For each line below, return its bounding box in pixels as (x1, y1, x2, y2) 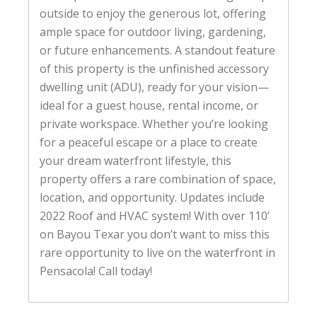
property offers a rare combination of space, (40, 171, 276, 187)
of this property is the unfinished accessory (40, 60, 269, 76)
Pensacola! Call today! (40, 263, 152, 279)
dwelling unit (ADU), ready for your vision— (40, 79, 269, 95)
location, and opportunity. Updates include (40, 189, 265, 205)
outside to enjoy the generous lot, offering (40, 5, 266, 21)
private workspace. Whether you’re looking (40, 115, 268, 132)
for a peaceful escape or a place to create (40, 134, 258, 150)
